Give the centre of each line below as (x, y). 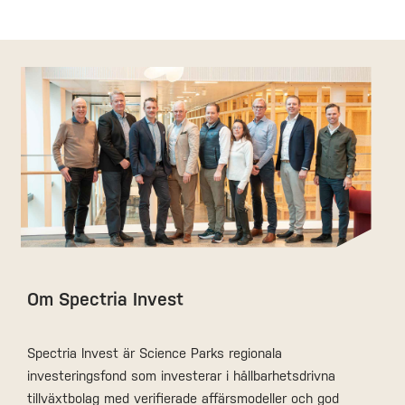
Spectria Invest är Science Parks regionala (155, 353)
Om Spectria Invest (105, 299)
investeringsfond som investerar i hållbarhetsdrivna (181, 375)
